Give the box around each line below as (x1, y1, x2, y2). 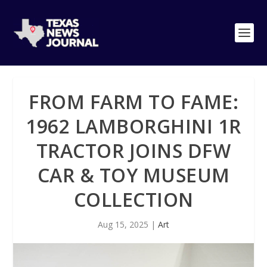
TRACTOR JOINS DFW (36, 138, 231, 163)
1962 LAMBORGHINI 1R (26, 113, 241, 139)
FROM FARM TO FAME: (29, 89, 238, 114)
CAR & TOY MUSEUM (37, 162, 230, 188)
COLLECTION (73, 187, 194, 212)
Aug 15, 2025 (98, 219, 148, 230)
